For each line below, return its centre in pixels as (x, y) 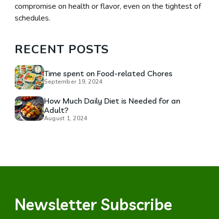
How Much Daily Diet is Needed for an (112, 101)
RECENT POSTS (62, 49)
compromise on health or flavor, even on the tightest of (108, 6)
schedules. (32, 18)
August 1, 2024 (66, 118)
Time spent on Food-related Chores (108, 73)
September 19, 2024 (73, 82)
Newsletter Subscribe (93, 204)
